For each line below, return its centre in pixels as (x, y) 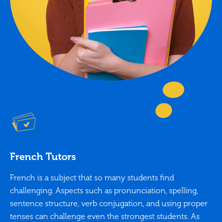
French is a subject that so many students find (92, 178)
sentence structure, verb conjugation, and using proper (109, 204)
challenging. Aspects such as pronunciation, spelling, (104, 191)
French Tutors (43, 157)
